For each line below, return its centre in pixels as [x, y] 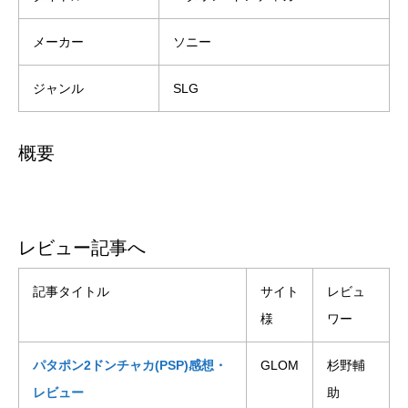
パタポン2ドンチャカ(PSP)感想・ [130, 365]
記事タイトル [71, 291]
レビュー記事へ [82, 247]
